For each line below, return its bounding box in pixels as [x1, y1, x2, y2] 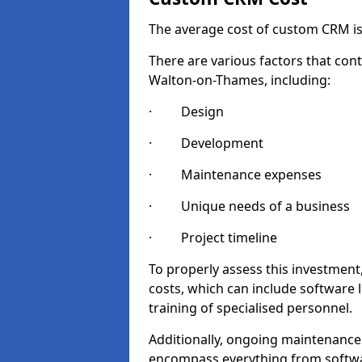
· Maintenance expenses [149, 166, 322, 183]
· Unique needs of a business [149, 197, 350, 215]
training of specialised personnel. [149, 299, 352, 317]
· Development [149, 134, 263, 152]
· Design [149, 103, 224, 120]
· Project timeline [149, 229, 277, 246]
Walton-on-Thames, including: [149, 71, 330, 89]
